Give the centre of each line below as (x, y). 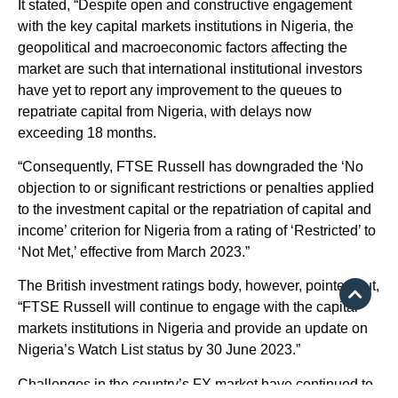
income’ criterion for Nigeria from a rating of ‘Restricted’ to (197, 230)
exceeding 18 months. (87, 132)
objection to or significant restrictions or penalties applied (196, 187)
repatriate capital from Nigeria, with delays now (165, 111)
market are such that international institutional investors (190, 68)
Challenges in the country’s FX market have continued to (195, 384)
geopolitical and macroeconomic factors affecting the (183, 47)
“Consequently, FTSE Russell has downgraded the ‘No (191, 166)
